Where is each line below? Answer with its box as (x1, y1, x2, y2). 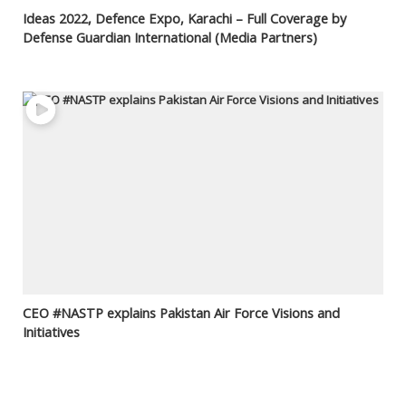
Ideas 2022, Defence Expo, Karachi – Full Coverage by (22, 8, 346, 27)
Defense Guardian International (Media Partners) (22, 27, 317, 46)
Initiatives (22, 323, 80, 341)
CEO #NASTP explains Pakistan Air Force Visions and (22, 304, 340, 322)
